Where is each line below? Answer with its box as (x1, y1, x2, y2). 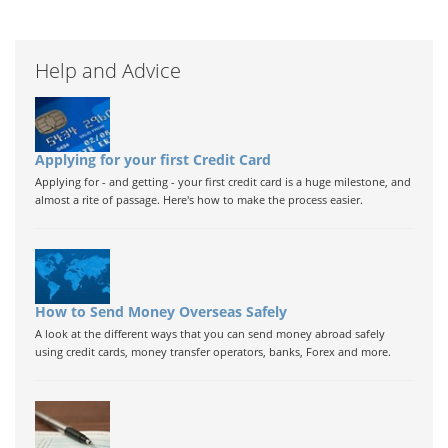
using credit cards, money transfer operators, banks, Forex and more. (35, 344, 391, 359)
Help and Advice (35, 57, 181, 84)
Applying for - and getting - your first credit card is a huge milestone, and (35, 174, 411, 189)
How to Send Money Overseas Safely (35, 302, 287, 321)
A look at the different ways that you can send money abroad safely (35, 326, 385, 341)
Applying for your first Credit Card (35, 150, 271, 169)
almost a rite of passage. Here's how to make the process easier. (35, 192, 363, 207)
